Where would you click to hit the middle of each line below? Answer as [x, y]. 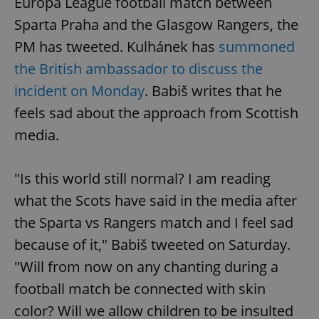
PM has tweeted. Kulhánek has [116, 47]
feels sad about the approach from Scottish [156, 113]
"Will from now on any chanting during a [146, 267]
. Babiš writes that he [213, 91]
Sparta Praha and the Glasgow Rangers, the [156, 25]
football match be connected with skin [140, 289]
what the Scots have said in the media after [156, 201]
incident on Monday [79, 91]
